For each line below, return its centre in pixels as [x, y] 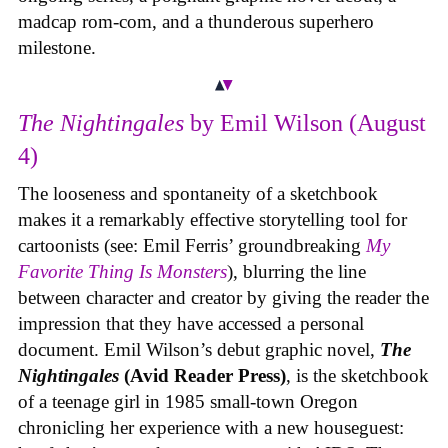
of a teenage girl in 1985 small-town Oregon [188, 402]
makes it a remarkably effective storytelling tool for [212, 220]
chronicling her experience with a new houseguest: [211, 428]
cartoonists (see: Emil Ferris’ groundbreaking [192, 246]
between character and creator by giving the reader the [223, 298]
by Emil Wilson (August [305, 123]
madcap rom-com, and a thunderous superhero [196, 22]
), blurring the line [296, 272]
